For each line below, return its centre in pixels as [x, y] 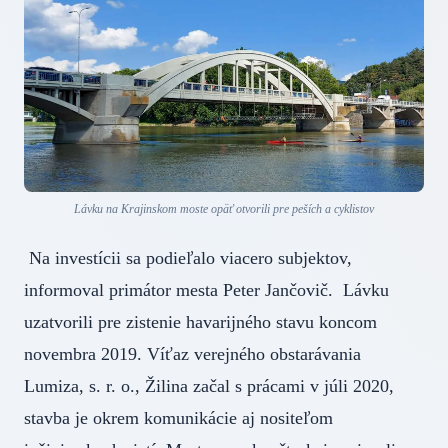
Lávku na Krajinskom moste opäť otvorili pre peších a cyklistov [224, 209]
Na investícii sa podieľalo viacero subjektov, [188, 258]
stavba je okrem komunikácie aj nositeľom [178, 418]
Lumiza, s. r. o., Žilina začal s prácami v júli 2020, [209, 386]
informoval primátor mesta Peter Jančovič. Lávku [206, 290]
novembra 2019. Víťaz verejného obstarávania [192, 354]
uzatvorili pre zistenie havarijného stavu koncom [200, 322]
